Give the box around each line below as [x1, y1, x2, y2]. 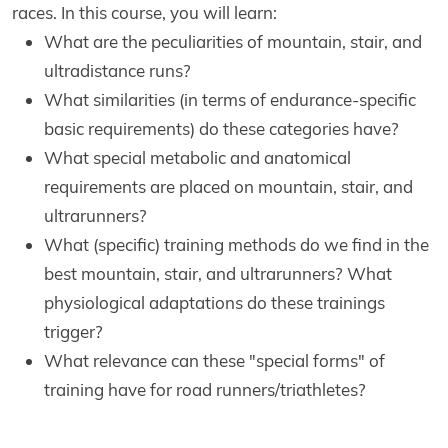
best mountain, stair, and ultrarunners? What [44, 263, 392, 285]
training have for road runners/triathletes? [44, 379, 366, 401]
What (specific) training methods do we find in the [44, 234, 429, 256]
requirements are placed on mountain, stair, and [44, 176, 413, 198]
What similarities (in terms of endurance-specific [44, 89, 416, 111]
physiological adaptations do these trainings [44, 292, 385, 314]
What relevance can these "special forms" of [44, 350, 385, 372]
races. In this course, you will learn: [12, 2, 277, 24]
